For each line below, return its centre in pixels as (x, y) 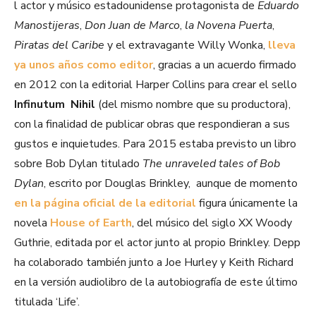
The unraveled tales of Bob (211, 164)
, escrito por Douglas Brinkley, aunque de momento (171, 184)
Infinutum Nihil (55, 105)
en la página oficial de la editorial (105, 203)
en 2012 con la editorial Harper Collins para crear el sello (156, 85)
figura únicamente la (247, 203)
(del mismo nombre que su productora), (193, 105)
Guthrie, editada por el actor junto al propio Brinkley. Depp (157, 243)
